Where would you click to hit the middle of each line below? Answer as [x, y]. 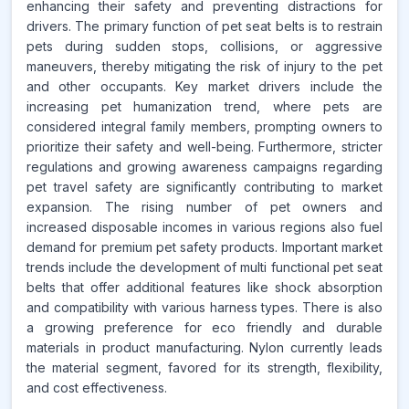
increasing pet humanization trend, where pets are [204, 106]
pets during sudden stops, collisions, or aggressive [204, 46]
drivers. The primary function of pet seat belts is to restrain [204, 26]
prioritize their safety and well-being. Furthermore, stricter [204, 147]
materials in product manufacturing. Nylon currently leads [204, 347]
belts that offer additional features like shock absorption [204, 287]
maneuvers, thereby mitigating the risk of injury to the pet [204, 66]
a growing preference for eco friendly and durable [204, 327]
